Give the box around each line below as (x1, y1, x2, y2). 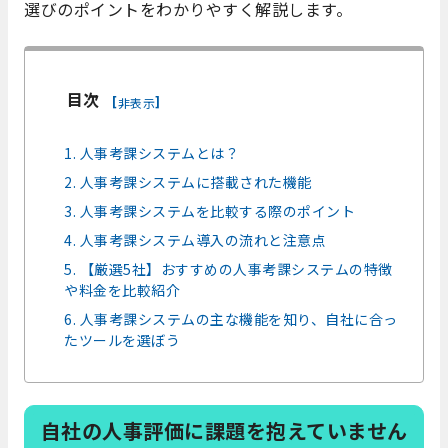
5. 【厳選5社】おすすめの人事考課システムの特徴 (64, 259, 393, 280)
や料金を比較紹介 (64, 280, 181, 301)
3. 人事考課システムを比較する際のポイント (64, 201, 356, 222)
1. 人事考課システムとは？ (64, 143, 240, 164)
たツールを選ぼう (64, 330, 181, 351)
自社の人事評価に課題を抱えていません (40, 416, 408, 446)
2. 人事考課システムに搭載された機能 (64, 172, 312, 193)
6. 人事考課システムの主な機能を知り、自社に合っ (64, 309, 398, 330)
